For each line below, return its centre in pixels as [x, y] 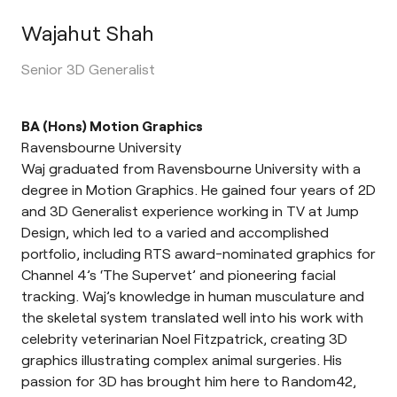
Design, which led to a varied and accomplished [175, 232]
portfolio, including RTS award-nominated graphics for [198, 253]
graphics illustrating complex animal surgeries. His [182, 360]
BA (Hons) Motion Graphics [112, 126]
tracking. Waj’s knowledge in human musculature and [193, 296]
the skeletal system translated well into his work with [192, 317]
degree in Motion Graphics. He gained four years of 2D [198, 190]
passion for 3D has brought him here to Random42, [189, 381]
